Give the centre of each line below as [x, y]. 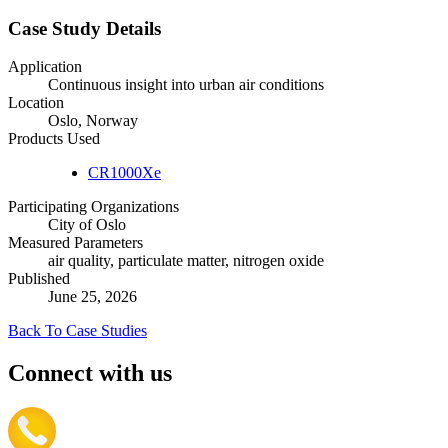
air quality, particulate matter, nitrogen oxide [186, 261]
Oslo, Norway [93, 121]
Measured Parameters [75, 243]
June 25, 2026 [92, 297]
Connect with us [90, 373]
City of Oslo [87, 225]
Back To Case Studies [77, 331]
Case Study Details [84, 28]
